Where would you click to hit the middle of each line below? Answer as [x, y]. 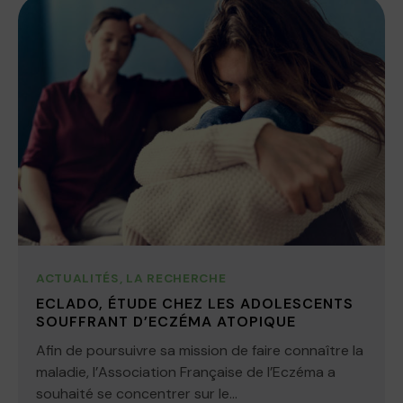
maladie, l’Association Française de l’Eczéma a [186, 372]
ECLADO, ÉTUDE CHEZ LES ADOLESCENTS [195, 304]
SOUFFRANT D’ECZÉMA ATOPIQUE [166, 322]
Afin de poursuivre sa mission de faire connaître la [200, 351]
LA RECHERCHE [176, 279]
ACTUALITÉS [78, 279]
